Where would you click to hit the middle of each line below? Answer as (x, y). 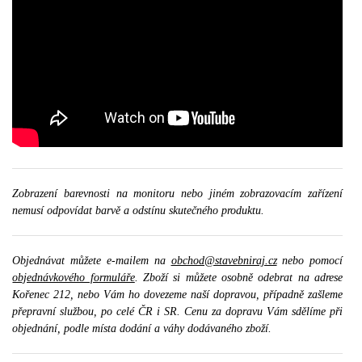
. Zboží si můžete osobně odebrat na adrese (239, 278)
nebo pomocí (310, 261)
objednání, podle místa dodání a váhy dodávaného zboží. (142, 329)
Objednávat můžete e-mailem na (92, 261)
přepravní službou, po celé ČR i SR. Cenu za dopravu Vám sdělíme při (178, 312)
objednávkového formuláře (74, 278)
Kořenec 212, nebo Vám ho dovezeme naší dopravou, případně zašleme (178, 295)
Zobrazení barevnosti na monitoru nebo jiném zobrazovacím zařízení (178, 194)
